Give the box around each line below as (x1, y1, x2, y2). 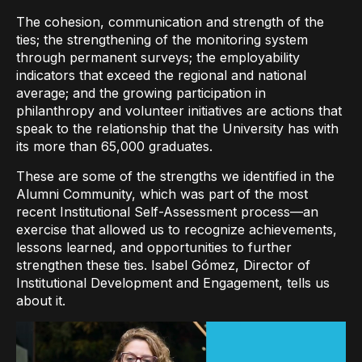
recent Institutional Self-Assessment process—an (16, 204, 318, 220)
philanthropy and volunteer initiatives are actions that (16, 103, 342, 119)
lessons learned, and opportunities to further (16, 239, 292, 255)
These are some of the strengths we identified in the (16, 168, 335, 184)
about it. (16, 293, 65, 309)
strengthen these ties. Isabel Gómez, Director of (16, 257, 310, 273)
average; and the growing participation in (16, 85, 266, 101)
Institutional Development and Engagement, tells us (16, 275, 330, 291)
